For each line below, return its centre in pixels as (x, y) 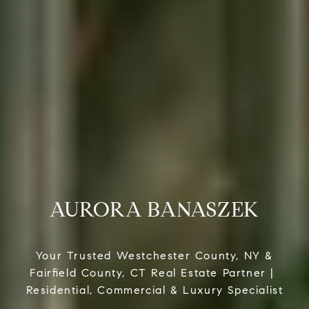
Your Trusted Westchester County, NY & (154, 256)
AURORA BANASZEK (154, 209)
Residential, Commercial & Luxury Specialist (154, 290)
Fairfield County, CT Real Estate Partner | (154, 273)
